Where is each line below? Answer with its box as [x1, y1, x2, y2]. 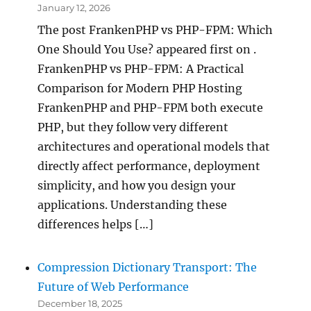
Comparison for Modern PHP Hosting [37, 81, 243, 95]
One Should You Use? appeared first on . [37, 42, 257, 56]
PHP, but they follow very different [37, 119, 229, 134]
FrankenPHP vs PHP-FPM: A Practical [37, 61, 244, 76]
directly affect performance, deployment [37, 158, 261, 173]
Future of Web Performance [37, 280, 190, 294]
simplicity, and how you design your [37, 178, 236, 192]
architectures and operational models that [37, 139, 271, 153]
